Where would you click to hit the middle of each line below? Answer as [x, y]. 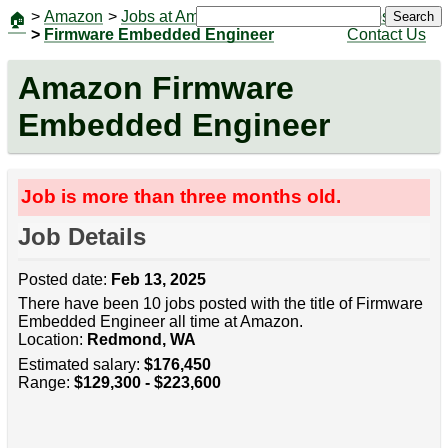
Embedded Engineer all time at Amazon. [160, 322]
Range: [45, 382]
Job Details [81, 237]
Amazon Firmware [155, 87]
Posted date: [64, 280]
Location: [52, 340]
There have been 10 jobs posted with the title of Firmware [220, 304]
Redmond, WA [141, 340]
